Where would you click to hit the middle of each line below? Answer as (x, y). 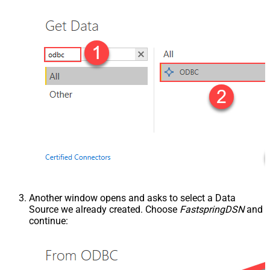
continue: (49, 221)
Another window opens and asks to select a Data (132, 198)
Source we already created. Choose (104, 210)
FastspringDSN (212, 210)
